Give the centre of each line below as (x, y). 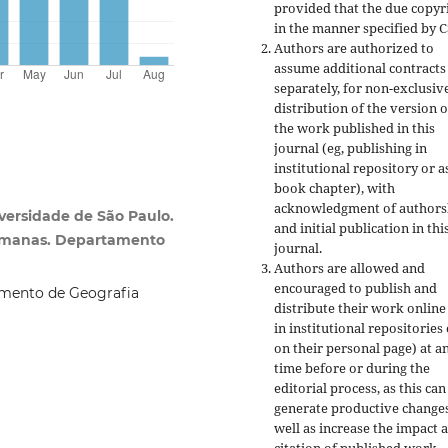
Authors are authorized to (354, 47)
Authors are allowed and (349, 267)
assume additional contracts (360, 67)
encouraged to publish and (355, 287)
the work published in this (354, 127)
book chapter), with (334, 187)
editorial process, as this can (360, 387)
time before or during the (352, 367)
